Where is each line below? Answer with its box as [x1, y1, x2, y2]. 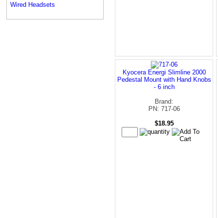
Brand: [155, 97, 173, 105]
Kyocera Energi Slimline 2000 [122, 68, 206, 76]
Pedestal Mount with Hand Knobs [117, 75, 211, 83]
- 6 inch [153, 83, 175, 91]
